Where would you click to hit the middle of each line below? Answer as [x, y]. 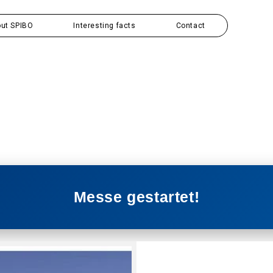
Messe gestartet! [136, 197]
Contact [190, 26]
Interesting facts [105, 26]
